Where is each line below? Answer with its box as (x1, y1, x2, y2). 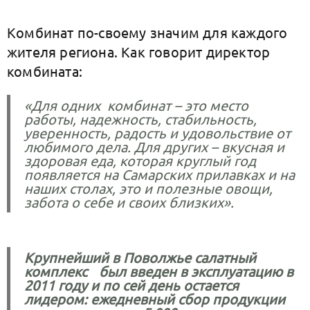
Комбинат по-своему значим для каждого (7, 24, 288, 41)
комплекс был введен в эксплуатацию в (24, 262, 293, 280)
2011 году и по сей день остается (24, 276, 239, 293)
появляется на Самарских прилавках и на (24, 165, 295, 183)
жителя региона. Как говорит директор (7, 43, 271, 60)
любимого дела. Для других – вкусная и (24, 138, 284, 155)
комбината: (7, 62, 82, 80)
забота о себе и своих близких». (24, 193, 237, 210)
